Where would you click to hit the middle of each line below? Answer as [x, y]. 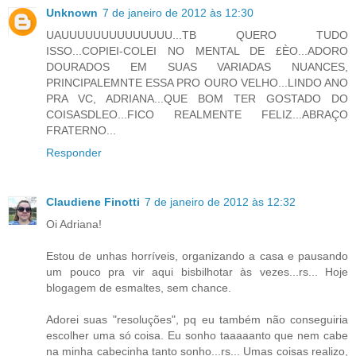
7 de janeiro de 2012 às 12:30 [178, 13]
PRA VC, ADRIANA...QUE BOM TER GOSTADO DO [197, 99]
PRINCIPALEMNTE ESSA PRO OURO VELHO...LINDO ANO [197, 83]
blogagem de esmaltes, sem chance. [139, 288]
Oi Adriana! [74, 224]
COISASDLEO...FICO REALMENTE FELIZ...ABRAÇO [197, 115]
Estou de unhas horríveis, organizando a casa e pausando [197, 256]
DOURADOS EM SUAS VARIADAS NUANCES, [197, 67]
